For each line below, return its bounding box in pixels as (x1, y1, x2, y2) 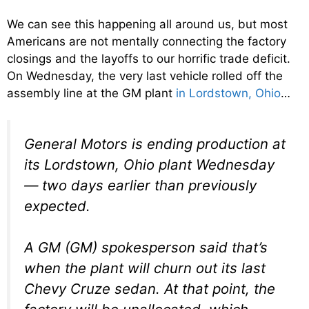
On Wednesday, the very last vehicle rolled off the (7, 69, 283, 83)
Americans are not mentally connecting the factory (7, 34, 286, 49)
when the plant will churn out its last (24, 259, 266, 277)
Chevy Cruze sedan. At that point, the (24, 280, 275, 298)
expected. (24, 197, 90, 215)
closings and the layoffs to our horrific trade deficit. (7, 52, 294, 66)
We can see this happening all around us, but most (7, 17, 288, 32)
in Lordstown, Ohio (176, 86, 281, 101)
